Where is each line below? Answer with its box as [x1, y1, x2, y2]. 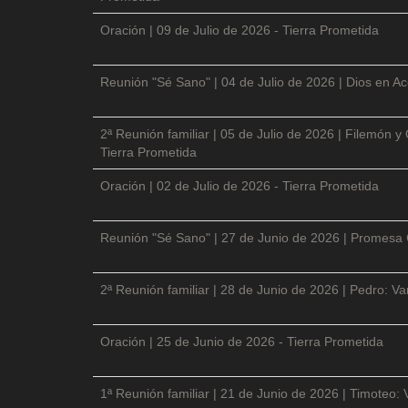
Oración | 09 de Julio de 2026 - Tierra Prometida [100, 22, 379, 37]
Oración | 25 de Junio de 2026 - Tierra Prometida [100, 333, 383, 349]
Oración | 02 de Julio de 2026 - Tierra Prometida [100, 178, 379, 193]
